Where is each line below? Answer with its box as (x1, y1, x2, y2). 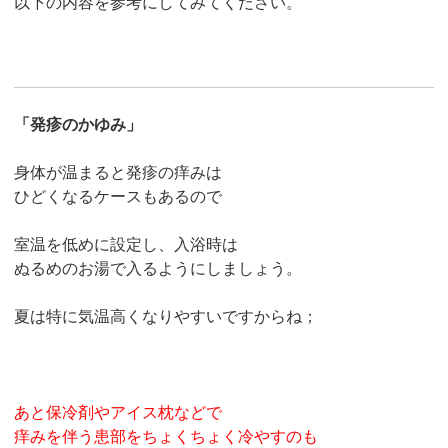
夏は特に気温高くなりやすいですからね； (14, 308, 319, 326)
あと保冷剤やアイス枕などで (14, 404, 223, 422)
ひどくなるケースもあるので (14, 188, 223, 206)
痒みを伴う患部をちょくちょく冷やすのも (14, 428, 319, 446)
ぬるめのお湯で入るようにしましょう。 (14, 260, 303, 278)
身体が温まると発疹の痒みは (14, 164, 223, 182)
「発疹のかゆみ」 (14, 116, 143, 134)
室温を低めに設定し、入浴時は (14, 236, 239, 254)
